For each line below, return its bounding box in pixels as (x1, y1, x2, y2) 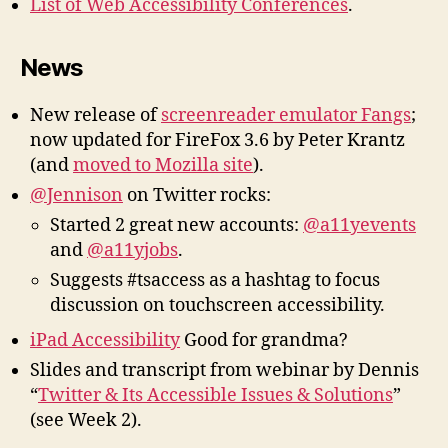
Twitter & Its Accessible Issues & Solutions (38, 384, 393, 408)
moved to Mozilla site (73, 154, 253, 178)
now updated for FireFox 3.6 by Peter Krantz (30, 129, 405, 153)
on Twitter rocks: (123, 184, 271, 208)
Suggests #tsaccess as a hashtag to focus (50, 269, 380, 293)
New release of (30, 104, 161, 128)
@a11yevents (303, 214, 416, 238)
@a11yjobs (87, 239, 178, 263)
